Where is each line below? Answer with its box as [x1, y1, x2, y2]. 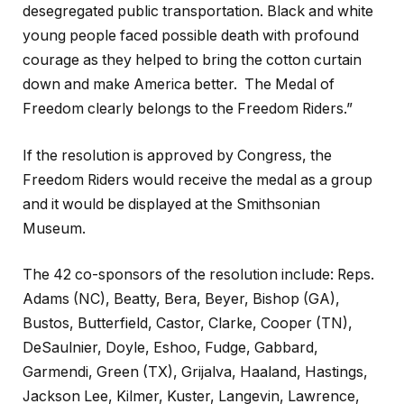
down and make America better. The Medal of [23, 76, 335, 94]
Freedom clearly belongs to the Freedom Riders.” [23, 100, 353, 118]
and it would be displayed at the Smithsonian [23, 195, 320, 213]
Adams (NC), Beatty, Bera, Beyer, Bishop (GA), [23, 290, 340, 308]
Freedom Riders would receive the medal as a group [23, 170, 372, 188]
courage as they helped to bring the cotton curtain [23, 51, 362, 69]
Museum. [23, 219, 86, 237]
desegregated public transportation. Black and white [23, 3, 373, 21]
